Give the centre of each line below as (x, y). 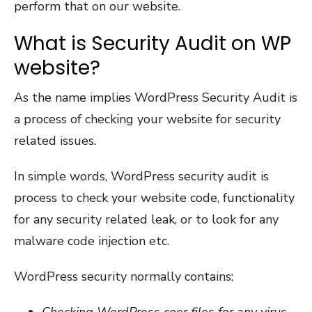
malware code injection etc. (92, 241)
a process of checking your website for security (147, 119)
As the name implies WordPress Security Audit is (156, 97)
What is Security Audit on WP (153, 43)
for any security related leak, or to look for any (146, 219)
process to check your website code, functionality (154, 197)
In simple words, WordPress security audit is (141, 176)
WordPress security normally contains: (124, 276)
